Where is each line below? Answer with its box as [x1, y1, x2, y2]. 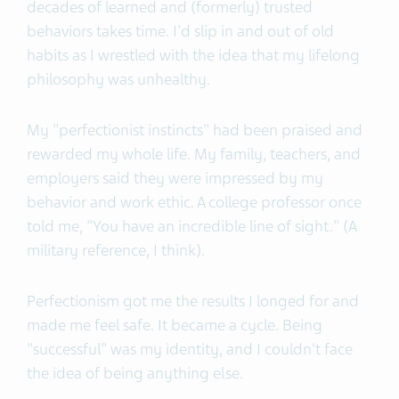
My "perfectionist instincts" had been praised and [27, 119, 362, 140]
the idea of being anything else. [27, 362, 243, 383]
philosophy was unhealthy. [27, 69, 214, 89]
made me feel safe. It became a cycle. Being [27, 314, 322, 335]
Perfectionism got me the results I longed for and [27, 290, 359, 311]
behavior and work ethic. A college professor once [27, 191, 362, 212]
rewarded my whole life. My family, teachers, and [27, 143, 361, 164]
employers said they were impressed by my [27, 167, 323, 188]
